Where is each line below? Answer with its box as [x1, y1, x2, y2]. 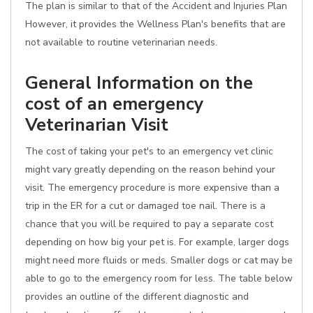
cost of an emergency [25, 92, 203, 116]
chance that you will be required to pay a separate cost [25, 217, 273, 231]
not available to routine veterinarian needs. [25, 36, 217, 49]
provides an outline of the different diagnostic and [25, 290, 249, 303]
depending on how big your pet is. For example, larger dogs [25, 235, 289, 249]
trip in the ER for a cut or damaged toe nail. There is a [25, 199, 265, 212]
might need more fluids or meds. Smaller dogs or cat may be [25, 254, 293, 267]
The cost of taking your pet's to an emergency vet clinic [25, 145, 273, 158]
